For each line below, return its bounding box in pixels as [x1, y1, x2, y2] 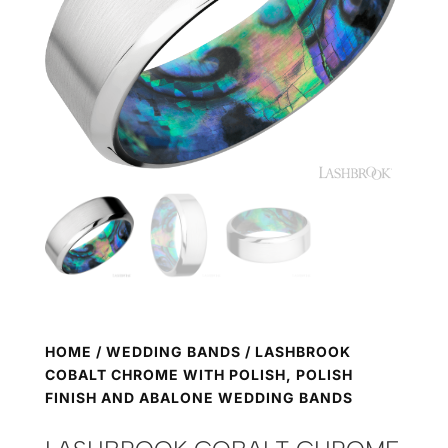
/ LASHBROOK [240, 343, 351, 361]
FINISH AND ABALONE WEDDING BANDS [44, 389, 353, 407]
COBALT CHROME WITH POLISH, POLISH [44, 366, 353, 384]
